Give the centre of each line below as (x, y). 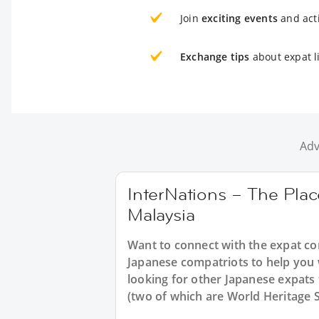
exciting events (240, 18)
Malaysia (161, 215)
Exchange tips (215, 57)
